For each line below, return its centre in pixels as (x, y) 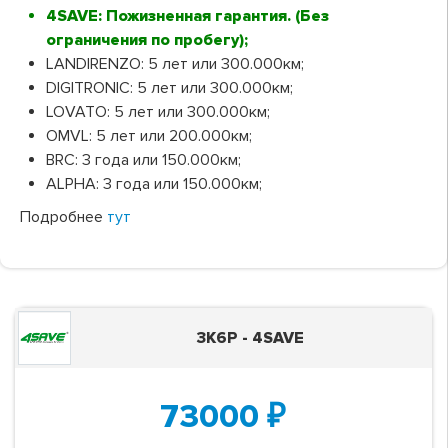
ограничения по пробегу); (146, 39)
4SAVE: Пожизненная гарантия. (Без (187, 15)
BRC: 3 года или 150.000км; (143, 159)
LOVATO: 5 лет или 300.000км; (157, 111)
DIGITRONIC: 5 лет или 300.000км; (169, 87)
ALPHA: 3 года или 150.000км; (153, 183)
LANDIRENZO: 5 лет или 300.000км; (174, 63)
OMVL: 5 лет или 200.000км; (148, 135)
